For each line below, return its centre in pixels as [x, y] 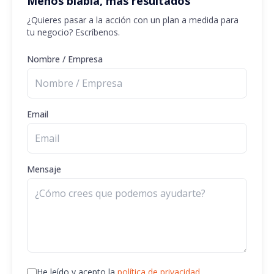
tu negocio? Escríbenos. [73, 32]
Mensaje [44, 169]
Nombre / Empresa [65, 59]
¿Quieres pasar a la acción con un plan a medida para [133, 20]
